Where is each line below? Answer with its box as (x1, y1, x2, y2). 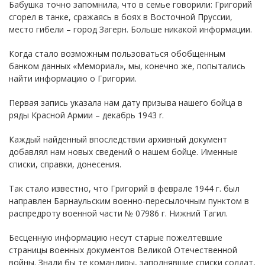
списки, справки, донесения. (9, 158, 121, 170)
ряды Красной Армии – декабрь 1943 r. (9, 109, 164, 121)
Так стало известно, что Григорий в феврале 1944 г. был (9, 182, 240, 194)
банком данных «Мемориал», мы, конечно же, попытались (9, 60, 245, 72)
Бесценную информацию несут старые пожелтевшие (9, 231, 222, 243)
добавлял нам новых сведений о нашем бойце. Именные (9, 146, 238, 157)
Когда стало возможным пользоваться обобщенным (9, 47, 225, 59)
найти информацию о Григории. (9, 72, 137, 84)
